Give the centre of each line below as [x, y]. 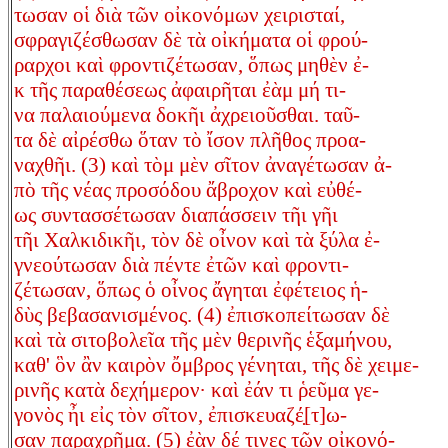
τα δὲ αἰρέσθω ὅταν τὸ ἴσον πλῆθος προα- [190, 140]
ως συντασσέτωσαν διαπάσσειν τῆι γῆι [176, 215]
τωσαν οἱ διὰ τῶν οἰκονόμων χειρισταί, [179, 15]
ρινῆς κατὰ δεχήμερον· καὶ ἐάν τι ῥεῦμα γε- [196, 390]
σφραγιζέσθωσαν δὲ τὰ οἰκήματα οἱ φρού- [191, 40]
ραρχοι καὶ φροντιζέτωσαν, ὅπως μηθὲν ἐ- [191, 65]
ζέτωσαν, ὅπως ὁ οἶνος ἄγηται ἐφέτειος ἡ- [191, 290]
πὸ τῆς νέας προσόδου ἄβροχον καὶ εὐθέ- [188, 190]
